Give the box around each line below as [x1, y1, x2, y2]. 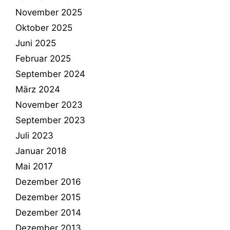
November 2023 [15, 99, 83, 110]
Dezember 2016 [15, 176, 81, 187]
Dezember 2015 [15, 191, 81, 202]
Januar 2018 [15, 145, 66, 156]
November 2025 [15, 7, 82, 17]
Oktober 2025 [15, 22, 72, 33]
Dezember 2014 [15, 207, 81, 218]
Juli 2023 [15, 130, 53, 141]
